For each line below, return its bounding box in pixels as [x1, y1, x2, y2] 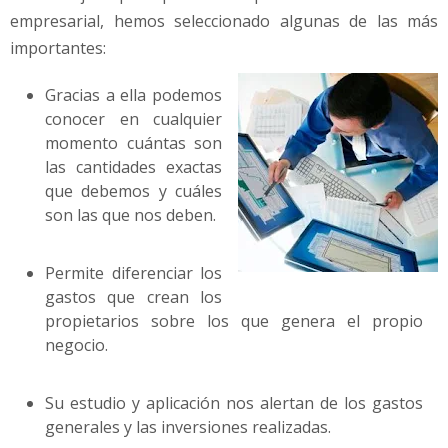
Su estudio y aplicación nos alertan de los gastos [45, 392, 423, 415]
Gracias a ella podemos [45, 84, 222, 107]
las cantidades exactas [45, 156, 222, 179]
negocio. [45, 334, 108, 357]
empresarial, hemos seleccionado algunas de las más [10, 10, 438, 33]
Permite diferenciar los [45, 262, 222, 285]
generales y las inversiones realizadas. [45, 416, 331, 439]
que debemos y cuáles [45, 180, 222, 203]
